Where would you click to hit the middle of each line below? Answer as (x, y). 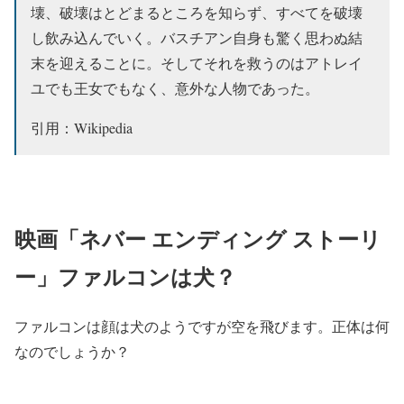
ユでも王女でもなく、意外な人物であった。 (175, 88)
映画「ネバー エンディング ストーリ (198, 239)
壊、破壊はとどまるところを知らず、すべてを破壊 (197, 13)
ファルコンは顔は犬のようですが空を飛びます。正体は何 (202, 326)
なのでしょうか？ (72, 352)
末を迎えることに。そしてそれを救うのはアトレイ (197, 63)
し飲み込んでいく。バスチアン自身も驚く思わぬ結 (197, 38)
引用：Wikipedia (82, 128)
